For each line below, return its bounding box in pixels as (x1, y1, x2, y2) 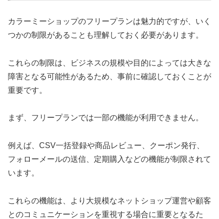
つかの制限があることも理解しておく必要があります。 (8, 30, 203, 39)
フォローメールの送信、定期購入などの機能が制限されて (8, 155, 211, 164)
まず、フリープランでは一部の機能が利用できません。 (8, 113, 203, 122)
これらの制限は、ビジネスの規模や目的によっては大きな (8, 58, 211, 67)
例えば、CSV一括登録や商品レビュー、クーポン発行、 (8, 141, 204, 150)
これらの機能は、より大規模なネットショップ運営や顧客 (8, 197, 211, 205)
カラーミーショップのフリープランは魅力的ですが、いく (8, 17, 211, 25)
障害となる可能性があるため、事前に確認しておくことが (8, 72, 211, 81)
